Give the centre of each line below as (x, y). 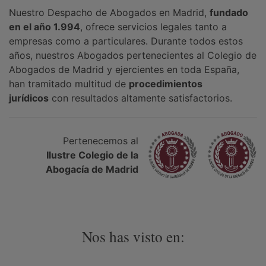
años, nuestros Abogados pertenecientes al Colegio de (133, 55)
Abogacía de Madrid (92, 169)
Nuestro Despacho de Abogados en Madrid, (109, 12)
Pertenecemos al (101, 140)
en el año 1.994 (45, 27)
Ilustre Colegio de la (92, 155)
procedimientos (166, 84)
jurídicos (29, 98)
